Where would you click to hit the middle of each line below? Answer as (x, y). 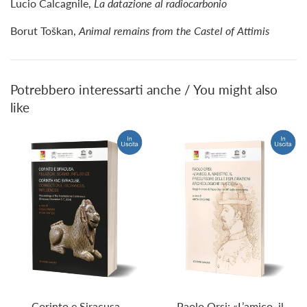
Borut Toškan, (45, 31)
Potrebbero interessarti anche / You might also (144, 90)
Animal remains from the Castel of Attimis (174, 31)
